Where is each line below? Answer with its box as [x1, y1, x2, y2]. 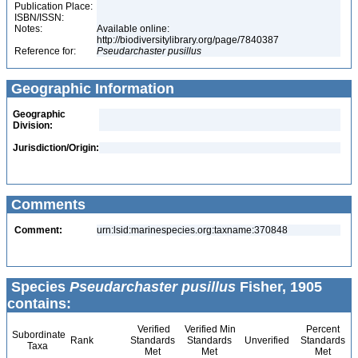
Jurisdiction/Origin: [13, 142, 99, 153]
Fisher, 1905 [236, 279, 322, 295]
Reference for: [14, 46, 76, 57]
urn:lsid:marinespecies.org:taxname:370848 [97, 225, 288, 236]
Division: [13, 120, 53, 131]
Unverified [242, 335, 289, 346]
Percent [305, 324, 340, 335]
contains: [7, 296, 71, 312]
